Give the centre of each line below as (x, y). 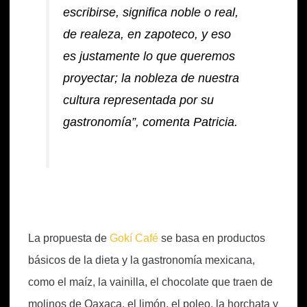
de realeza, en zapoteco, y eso (147, 35)
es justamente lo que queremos (149, 57)
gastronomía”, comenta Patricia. (151, 122)
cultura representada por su (139, 100)
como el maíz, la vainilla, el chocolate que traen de (150, 282)
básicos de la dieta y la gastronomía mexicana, (142, 260)
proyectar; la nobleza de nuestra (151, 78)
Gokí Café (134, 238)
